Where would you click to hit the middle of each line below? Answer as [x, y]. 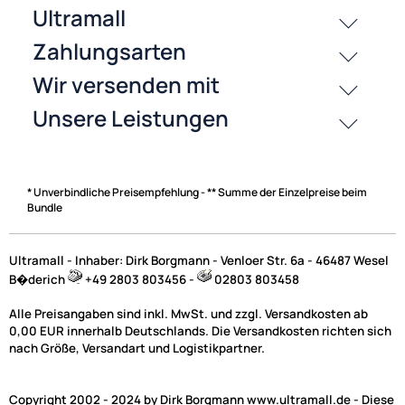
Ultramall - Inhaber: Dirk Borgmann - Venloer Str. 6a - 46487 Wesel [199, 261]
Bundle [45, 208]
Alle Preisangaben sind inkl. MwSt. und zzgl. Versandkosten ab [188, 314]
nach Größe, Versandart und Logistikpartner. [137, 348]
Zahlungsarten [84, 61]
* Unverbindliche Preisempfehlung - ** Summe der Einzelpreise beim [197, 193]
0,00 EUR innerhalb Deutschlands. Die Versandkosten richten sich [200, 331]
